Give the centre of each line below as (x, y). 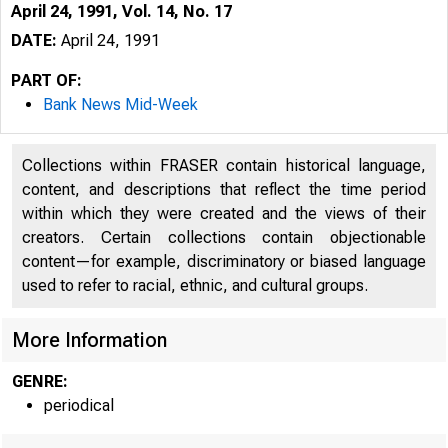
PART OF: (46, 80)
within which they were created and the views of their (224, 213)
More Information (89, 340)
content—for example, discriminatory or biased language (224, 261)
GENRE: (40, 381)
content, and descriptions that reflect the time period (224, 189)
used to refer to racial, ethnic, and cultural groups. (195, 285)
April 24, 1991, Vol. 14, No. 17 (121, 11)
